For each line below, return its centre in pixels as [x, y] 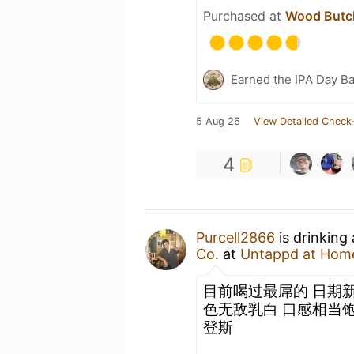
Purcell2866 [235, 237]
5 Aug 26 [218, 121]
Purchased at [244, 16]
